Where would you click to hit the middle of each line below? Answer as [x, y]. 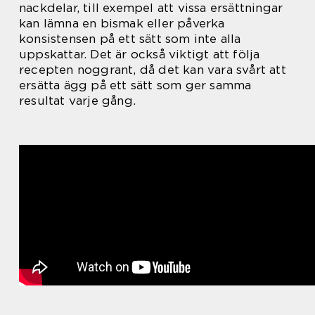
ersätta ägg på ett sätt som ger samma [135, 85]
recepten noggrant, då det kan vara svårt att [153, 70]
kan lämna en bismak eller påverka [122, 23]
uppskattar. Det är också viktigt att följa [140, 54]
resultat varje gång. [77, 101]
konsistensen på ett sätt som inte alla [130, 39]
